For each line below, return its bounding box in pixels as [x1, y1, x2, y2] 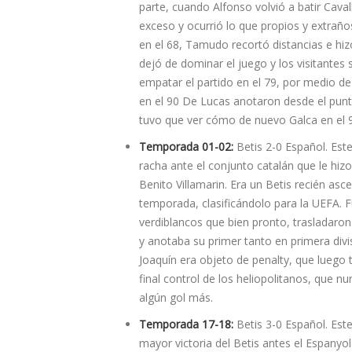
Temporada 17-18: [139, 317, 233, 332]
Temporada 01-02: [139, 139, 233, 155]
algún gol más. [139, 290, 213, 306]
